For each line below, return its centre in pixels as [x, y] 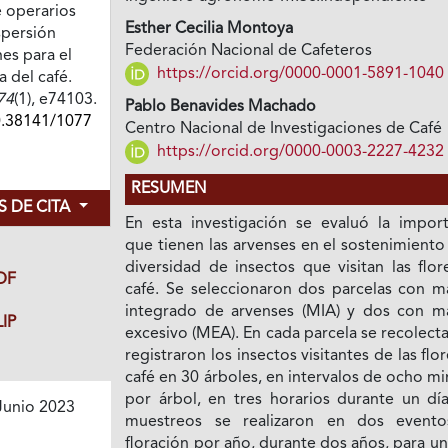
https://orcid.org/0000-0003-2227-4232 [299, 151]
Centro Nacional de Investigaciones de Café [284, 129]
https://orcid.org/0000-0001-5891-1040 [299, 73]
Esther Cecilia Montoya [209, 29]
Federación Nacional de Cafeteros [249, 51]
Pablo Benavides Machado [221, 107]
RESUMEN [169, 189]
